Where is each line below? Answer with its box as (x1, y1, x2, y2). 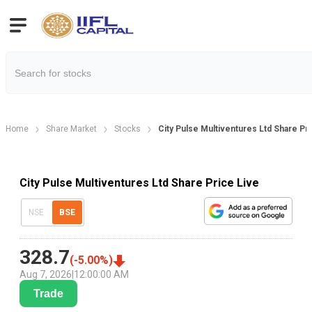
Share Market (46, 124, 97, 134)
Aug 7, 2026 (19, 269, 72, 281)
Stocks (114, 124, 141, 134)
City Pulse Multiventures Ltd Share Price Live (19, 175, 259, 189)
